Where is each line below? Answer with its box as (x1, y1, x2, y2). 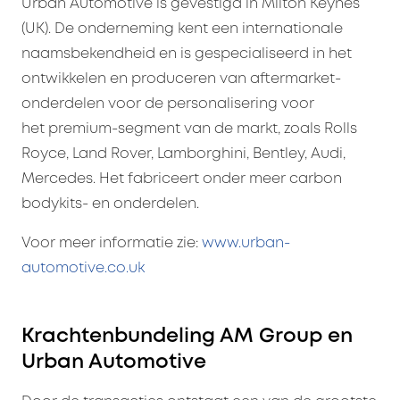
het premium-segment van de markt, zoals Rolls (21, 122, 357, 137)
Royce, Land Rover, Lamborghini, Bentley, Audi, (21, 147, 346, 162)
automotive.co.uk (21, 262, 145, 276)
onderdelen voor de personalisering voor (21, 97, 314, 112)
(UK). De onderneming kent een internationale (21, 22, 343, 37)
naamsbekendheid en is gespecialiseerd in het (21, 47, 352, 62)
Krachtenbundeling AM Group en (21, 328, 353, 346)
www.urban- (202, 237, 290, 251)
